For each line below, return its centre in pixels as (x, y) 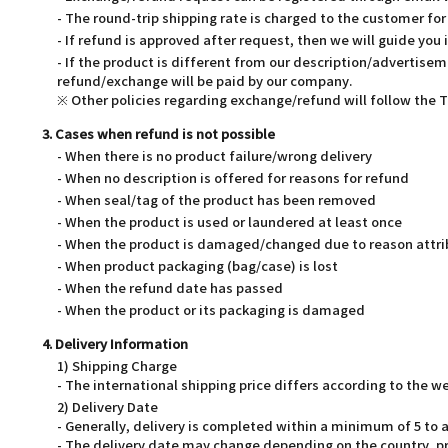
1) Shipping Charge (117, 367)
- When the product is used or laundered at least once (229, 223)
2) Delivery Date (107, 408)
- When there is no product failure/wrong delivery (214, 157)
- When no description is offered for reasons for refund (233, 179)
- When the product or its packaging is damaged (211, 311)
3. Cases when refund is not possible (158, 135)
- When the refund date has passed (170, 289)
